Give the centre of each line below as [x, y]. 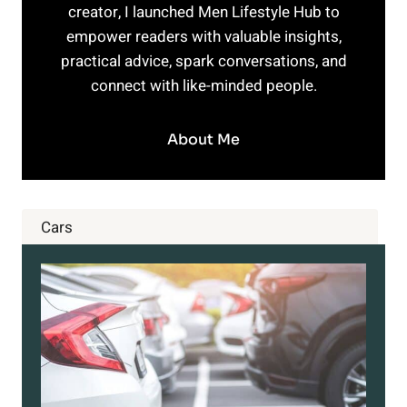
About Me [203, 139]
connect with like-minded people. [203, 85]
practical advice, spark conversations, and [203, 61]
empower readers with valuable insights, [203, 36]
